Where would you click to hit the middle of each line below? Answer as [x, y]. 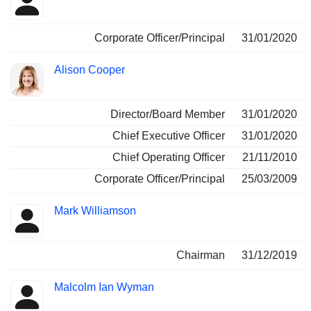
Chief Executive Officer [169, 136]
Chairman [201, 255]
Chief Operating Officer [169, 158]
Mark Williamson [95, 211]
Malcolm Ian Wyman [104, 287]
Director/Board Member [168, 115]
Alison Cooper [90, 70]
